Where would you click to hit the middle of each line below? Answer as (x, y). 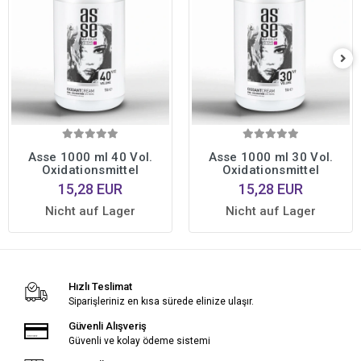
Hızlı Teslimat (100, 287)
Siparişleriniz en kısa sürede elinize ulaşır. (161, 302)
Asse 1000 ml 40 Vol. (90, 158)
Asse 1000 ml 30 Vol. (271, 158)
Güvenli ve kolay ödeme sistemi (139, 341)
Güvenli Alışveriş (107, 326)
